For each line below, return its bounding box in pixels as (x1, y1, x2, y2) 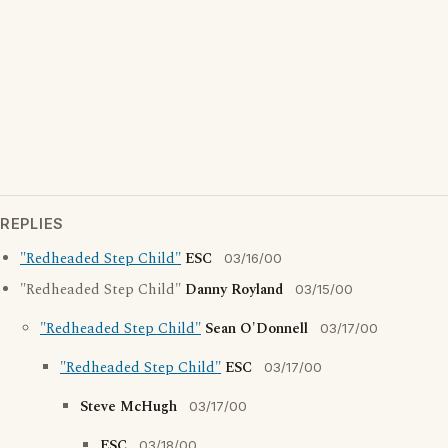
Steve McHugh (80, 396, 177, 418)
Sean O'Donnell (205, 318, 308, 340)
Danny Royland (185, 279, 283, 301)
